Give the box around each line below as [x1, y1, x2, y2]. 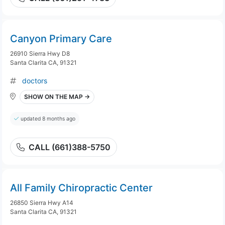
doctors [22, 76, 47, 85]
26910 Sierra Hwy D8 [10, 50, 70, 57]
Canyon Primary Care [10, 33, 112, 45]
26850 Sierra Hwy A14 [10, 199, 73, 206]
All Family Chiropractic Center [10, 182, 153, 194]
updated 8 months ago [21, 116, 75, 122]
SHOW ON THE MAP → [24, 93, 90, 100]
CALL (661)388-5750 [29, 142, 110, 152]
